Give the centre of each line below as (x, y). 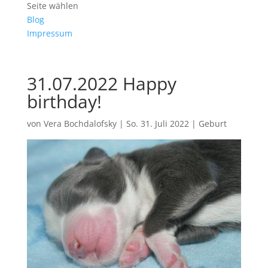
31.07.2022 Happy (101, 83)
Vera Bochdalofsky (80, 123)
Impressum (49, 33)
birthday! (64, 101)
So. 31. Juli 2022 (157, 123)
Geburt (212, 123)
